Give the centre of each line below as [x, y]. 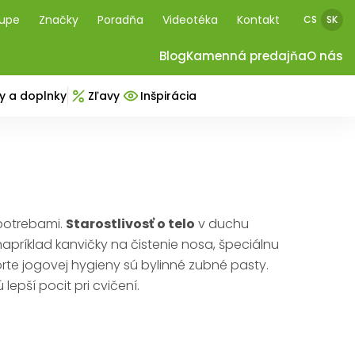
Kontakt [258, 20]
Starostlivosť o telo [130, 224]
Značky [59, 20]
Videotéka [190, 20]
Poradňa [120, 20]
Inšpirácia [168, 95]
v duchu [222, 224]
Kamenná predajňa [246, 56]
